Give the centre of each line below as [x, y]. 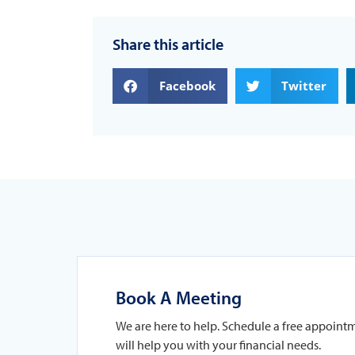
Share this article [168, 44]
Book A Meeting [179, 297]
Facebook [187, 85]
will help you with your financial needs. [218, 344]
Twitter [304, 85]
